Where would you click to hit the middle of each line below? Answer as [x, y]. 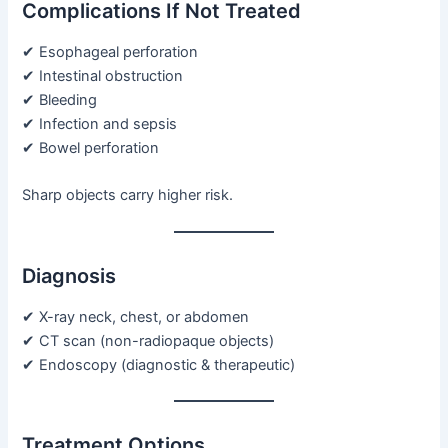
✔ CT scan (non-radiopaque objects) [148, 340]
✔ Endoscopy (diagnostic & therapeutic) [159, 364]
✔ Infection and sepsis [100, 124]
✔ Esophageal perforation [110, 52]
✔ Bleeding [60, 100]
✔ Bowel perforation [91, 148]
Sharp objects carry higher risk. [128, 195]
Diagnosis [69, 275]
